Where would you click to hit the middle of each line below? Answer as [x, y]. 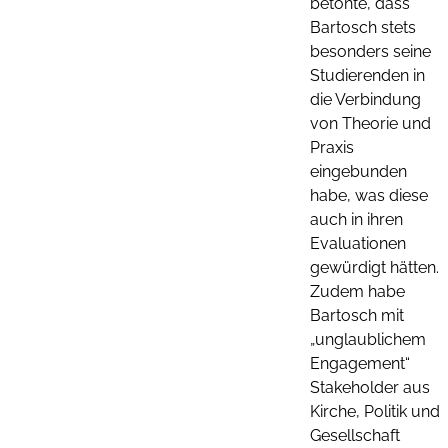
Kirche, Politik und [375, 411]
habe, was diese [369, 195]
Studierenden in [367, 75]
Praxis [332, 147]
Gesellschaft [355, 435]
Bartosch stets [363, 27]
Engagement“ [360, 363]
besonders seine [370, 51]
